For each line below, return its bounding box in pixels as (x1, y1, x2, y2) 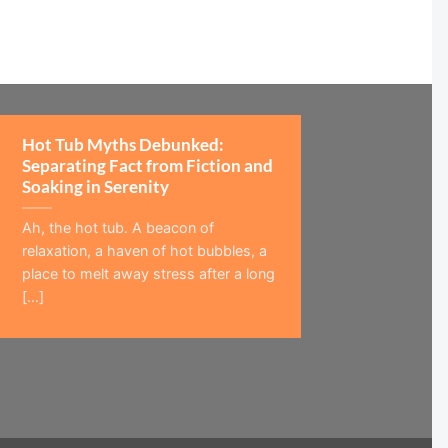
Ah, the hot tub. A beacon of (21, 219, 214, 237)
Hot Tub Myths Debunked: (21, 135, 224, 156)
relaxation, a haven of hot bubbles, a (21, 242, 267, 260)
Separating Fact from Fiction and (21, 156, 273, 177)
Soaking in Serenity (21, 177, 169, 198)
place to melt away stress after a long (21, 265, 275, 283)
